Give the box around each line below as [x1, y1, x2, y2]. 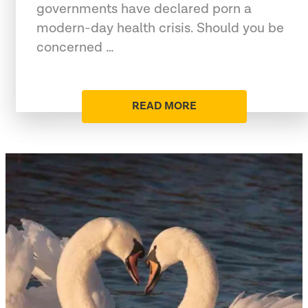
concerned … [36, 38, 114, 56]
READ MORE [132, 98, 197, 113]
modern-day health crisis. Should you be [36, 19, 284, 37]
